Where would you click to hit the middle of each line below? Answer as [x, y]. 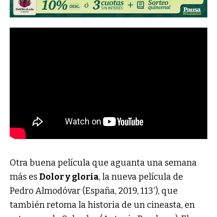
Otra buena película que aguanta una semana [103, 163]
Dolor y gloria [69, 177]
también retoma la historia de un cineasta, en [102, 205]
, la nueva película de [141, 177]
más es [24, 177]
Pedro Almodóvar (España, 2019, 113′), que [94, 191]
